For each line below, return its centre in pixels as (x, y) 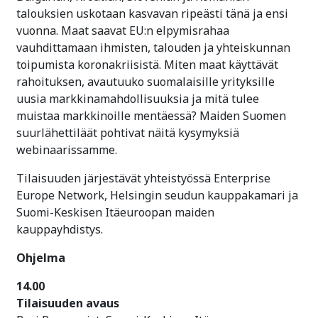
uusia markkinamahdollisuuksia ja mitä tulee (138, 98)
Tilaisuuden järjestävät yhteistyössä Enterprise (143, 178)
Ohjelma (41, 257)
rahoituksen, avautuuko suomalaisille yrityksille (146, 81)
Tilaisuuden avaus (83, 303)
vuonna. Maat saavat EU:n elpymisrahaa (123, 30)
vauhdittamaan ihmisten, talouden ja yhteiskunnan (153, 47)
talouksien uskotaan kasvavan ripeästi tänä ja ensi (152, 13)
